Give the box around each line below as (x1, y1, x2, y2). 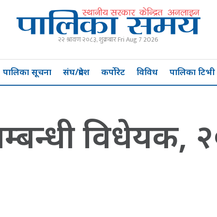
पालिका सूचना (3, 66, 51, 78)
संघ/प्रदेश (63, 66, 90, 78)
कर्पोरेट (101, 66, 125, 78)
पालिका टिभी (170, 66, 215, 78)
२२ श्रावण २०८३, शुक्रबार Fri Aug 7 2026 (58, 33, 159, 45)
